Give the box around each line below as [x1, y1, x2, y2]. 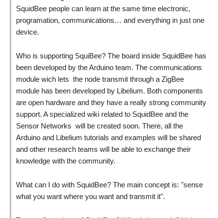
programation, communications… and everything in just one [16, 16, 204, 24]
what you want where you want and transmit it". [16, 192, 165, 200]
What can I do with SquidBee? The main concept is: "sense [16, 181, 203, 189]
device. [16, 28, 39, 36]
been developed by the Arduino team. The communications [16, 63, 202, 72]
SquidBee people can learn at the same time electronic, [16, 4, 190, 13]
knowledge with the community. [16, 157, 115, 165]
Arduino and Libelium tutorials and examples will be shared [16, 133, 201, 142]
